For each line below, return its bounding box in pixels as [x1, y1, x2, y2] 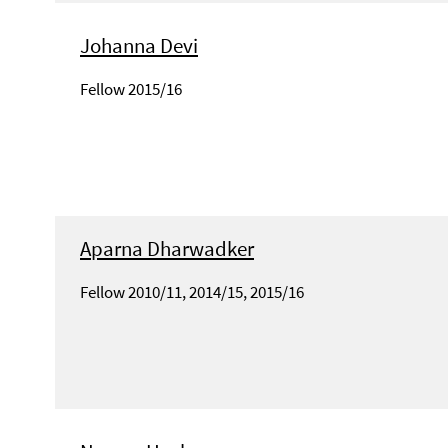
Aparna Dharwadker [80, 234, 254, 262]
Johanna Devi [80, 32, 198, 60]
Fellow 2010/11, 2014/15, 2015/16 [80, 280, 304, 303]
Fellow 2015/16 [80, 78, 182, 101]
